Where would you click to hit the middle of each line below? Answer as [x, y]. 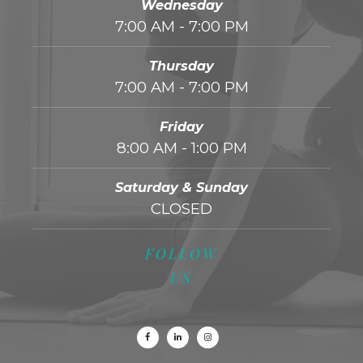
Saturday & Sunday [181, 187]
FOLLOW [181, 253]
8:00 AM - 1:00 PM [181, 147]
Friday [181, 126]
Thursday [181, 65]
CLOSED [181, 208]
